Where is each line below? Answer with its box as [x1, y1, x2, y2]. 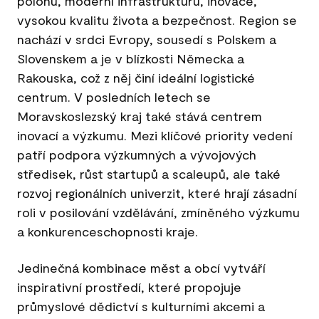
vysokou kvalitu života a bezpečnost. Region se [17, 11, 297, 28]
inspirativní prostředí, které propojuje [17, 278, 241, 295]
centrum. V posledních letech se [17, 88, 211, 105]
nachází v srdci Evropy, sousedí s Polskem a [17, 31, 276, 47]
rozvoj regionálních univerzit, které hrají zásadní [17, 184, 297, 201]
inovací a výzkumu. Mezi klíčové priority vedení [17, 127, 293, 143]
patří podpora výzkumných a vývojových [17, 146, 256, 162]
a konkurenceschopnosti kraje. [17, 223, 198, 239]
